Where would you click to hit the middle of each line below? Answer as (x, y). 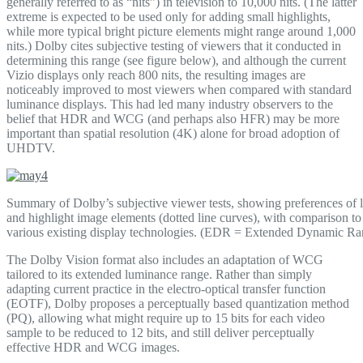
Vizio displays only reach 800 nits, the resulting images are (156, 75)
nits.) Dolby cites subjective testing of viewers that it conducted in (174, 46)
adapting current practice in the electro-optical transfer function (166, 289)
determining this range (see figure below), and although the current (176, 61)
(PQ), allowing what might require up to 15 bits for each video (166, 318)
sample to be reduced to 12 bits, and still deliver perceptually (160, 333)
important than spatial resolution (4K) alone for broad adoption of (173, 134)
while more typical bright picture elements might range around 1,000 (181, 32)
